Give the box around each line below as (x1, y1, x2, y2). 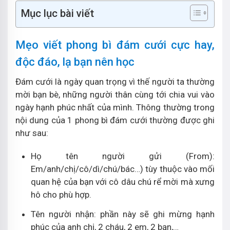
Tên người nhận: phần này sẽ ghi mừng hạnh (31, 209, 215, 219)
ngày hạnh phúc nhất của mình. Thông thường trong (15, 102, 215, 112)
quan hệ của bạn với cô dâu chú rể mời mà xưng (31, 177, 215, 187)
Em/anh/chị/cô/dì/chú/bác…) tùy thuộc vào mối (31, 164, 215, 174)
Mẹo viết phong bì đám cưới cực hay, (15, 39, 215, 51)
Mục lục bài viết (21, 7, 94, 20)
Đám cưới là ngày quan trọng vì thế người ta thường (15, 76, 215, 87)
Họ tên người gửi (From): (31, 151, 215, 161)
